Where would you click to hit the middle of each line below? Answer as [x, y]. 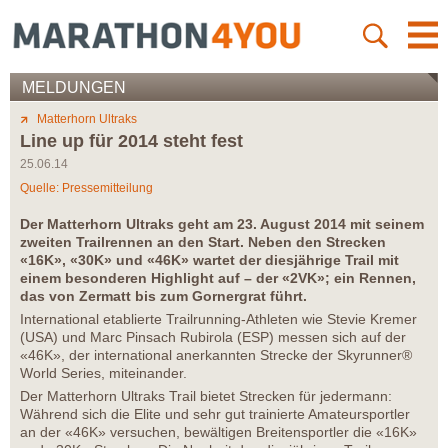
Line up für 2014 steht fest [131, 141]
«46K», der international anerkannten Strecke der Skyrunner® [216, 355]
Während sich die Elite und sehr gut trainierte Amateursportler [215, 414]
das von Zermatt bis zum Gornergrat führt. [163, 296]
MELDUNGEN [74, 88]
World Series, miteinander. [103, 373]
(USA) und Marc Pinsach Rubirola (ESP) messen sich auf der [213, 337]
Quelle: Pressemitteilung [86, 188]
